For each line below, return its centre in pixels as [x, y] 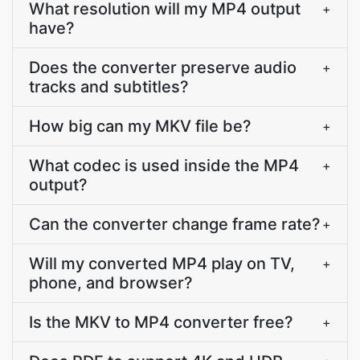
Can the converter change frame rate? [175, 224]
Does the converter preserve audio [163, 67]
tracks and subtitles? [109, 87]
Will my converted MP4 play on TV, [162, 264]
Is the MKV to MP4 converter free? [161, 322]
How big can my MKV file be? [140, 126]
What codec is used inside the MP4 [164, 166]
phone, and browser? [111, 283]
